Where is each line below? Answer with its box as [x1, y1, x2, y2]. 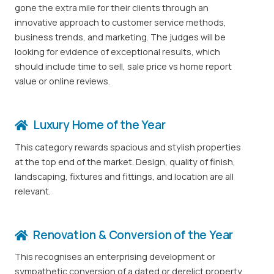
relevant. [15, 185, 51, 197]
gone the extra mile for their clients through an [15, 2, 209, 14]
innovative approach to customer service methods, [15, 17, 226, 29]
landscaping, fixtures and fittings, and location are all [15, 170, 234, 182]
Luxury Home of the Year [33, 117, 166, 133]
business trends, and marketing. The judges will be [15, 31, 226, 43]
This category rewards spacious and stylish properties [15, 141, 241, 153]
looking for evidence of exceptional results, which [15, 46, 220, 58]
